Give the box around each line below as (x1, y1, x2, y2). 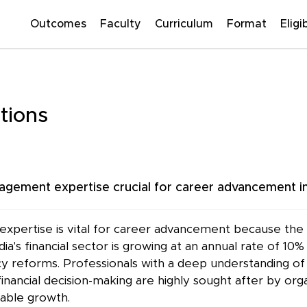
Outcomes (30, 19, 86, 29)
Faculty (100, 19, 141, 29)
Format (227, 19, 267, 29)
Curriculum (155, 19, 213, 29)
